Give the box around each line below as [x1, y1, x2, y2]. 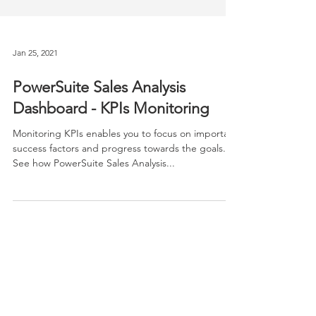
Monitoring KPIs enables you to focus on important [13, 155, 238, 168]
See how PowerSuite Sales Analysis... [13, 185, 175, 197]
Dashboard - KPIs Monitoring [13, 127, 209, 146]
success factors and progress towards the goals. [13, 170, 226, 183]
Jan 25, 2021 [13, 75, 58, 86]
